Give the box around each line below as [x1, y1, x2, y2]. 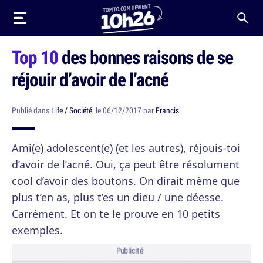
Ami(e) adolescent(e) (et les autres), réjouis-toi [12, 141, 240, 155]
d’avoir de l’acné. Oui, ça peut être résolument [12, 157, 240, 171]
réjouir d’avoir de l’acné [12, 67, 168, 92]
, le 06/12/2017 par [92, 105, 156, 116]
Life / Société [51, 105, 92, 116]
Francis [156, 105, 179, 116]
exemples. [12, 223, 63, 237]
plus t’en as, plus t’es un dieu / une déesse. [12, 190, 224, 204]
